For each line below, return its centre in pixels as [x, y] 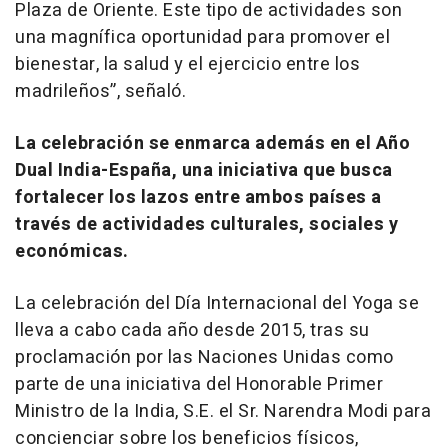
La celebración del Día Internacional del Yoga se [217, 303]
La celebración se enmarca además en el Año [212, 143]
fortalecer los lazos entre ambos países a [198, 197]
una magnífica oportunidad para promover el [202, 37]
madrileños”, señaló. [100, 91]
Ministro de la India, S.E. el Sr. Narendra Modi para [223, 411]
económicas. [72, 251]
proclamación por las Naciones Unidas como [204, 357]
